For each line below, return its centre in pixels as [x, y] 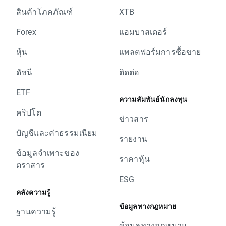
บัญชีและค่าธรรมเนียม [57, 132]
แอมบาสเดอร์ [143, 32]
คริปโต [29, 112]
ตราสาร [31, 165]
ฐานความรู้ [36, 211]
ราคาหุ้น [134, 159]
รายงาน [133, 138]
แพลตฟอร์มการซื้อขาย [160, 52]
